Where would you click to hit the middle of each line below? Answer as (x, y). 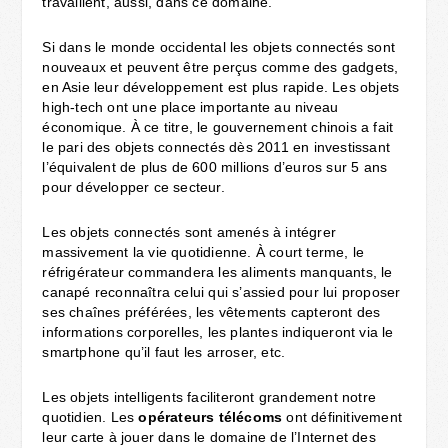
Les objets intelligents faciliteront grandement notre (209, 396)
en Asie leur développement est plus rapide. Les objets (221, 86)
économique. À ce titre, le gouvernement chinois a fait (218, 126)
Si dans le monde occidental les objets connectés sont (219, 46)
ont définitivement (342, 416)
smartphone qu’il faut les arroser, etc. (164, 351)
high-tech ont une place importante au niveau (190, 106)
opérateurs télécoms (210, 416)
